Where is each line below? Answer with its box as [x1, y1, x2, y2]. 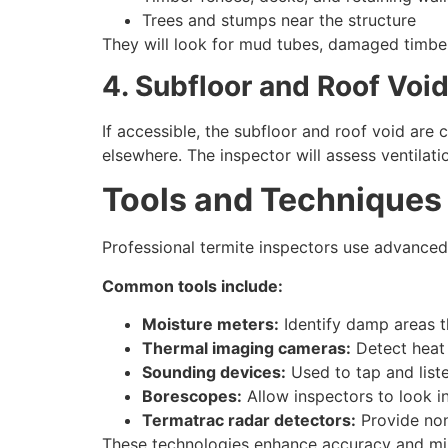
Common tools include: [102, 275, 283, 296]
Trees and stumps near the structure [142, 9, 416, 30]
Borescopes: [142, 386, 242, 407]
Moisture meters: [142, 314, 279, 335]
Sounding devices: [142, 362, 286, 383]
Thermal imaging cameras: [142, 338, 351, 359]
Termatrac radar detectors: [142, 410, 356, 431]
